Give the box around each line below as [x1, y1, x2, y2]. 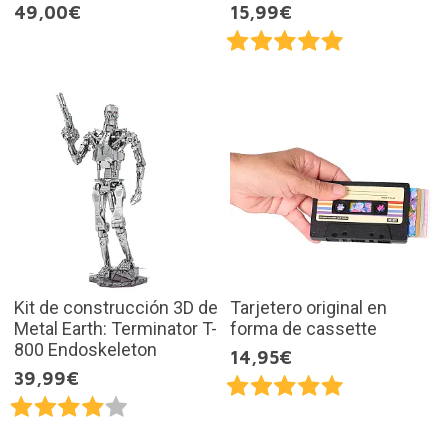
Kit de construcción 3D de [13, 297, 218, 319]
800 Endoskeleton [13, 339, 157, 361]
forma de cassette [230, 318, 377, 340]
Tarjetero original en [230, 297, 387, 319]
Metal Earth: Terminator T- [13, 318, 217, 340]
